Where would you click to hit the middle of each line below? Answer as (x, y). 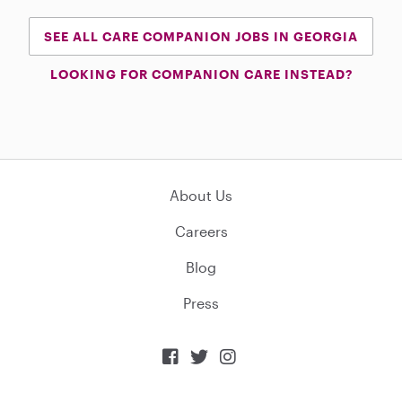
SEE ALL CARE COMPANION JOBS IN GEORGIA (201, 37)
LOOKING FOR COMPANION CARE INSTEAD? (201, 74)
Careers (201, 232)
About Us (201, 196)
